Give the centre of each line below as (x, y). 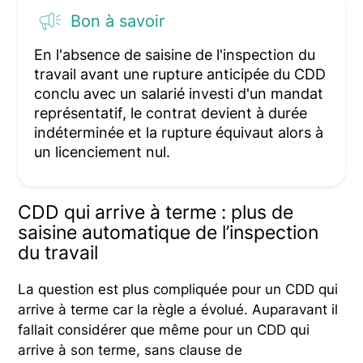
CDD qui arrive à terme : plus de (156, 213)
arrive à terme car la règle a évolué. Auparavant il (178, 310)
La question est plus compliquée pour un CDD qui (178, 290)
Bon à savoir (118, 21)
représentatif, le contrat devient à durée (171, 113)
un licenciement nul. (102, 152)
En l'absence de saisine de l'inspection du (175, 55)
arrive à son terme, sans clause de (130, 350)
